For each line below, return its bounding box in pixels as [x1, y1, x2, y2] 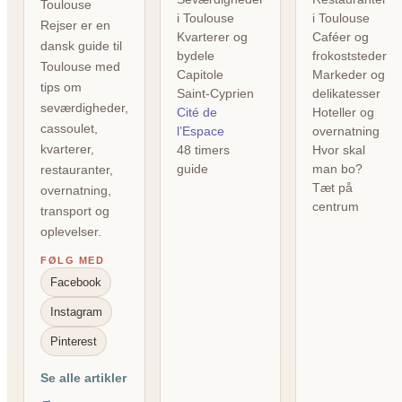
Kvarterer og [177, 30, 248, 45]
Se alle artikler [40, 371, 127, 386]
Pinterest [50, 335, 97, 349]
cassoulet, [40, 121, 98, 136]
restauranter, [40, 162, 113, 178]
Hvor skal [312, 143, 365, 158]
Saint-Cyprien [177, 86, 254, 101]
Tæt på [312, 180, 353, 196]
